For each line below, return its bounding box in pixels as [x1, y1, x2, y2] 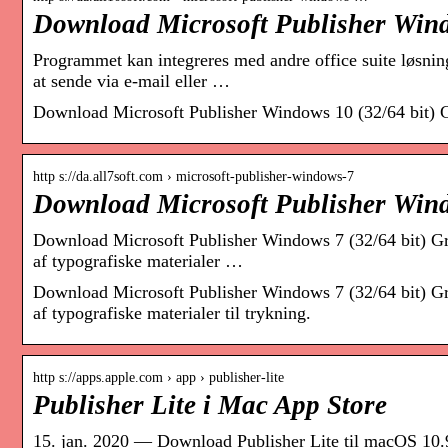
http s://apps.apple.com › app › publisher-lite [33, 370, 284, 386]
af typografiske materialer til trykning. [33, 303, 311, 324]
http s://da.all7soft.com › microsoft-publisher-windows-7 [33, 169, 354, 185]
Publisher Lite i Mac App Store [33, 390, 387, 421]
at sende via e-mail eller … [33, 71, 230, 92]
